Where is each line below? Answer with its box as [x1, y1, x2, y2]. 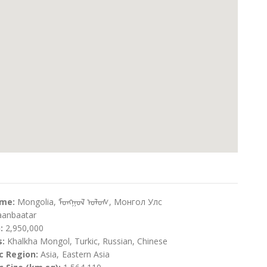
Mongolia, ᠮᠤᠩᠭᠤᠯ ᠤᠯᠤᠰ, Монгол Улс [17, 196, 162, 208]
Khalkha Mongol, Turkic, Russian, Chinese [7, 235, 167, 247]
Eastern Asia [61, 249, 110, 260]
